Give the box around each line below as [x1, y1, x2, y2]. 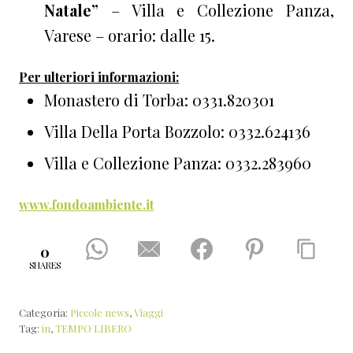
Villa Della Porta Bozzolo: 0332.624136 [44, 121, 310, 143]
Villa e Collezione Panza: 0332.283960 [44, 152, 311, 174]
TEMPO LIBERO [55, 321, 132, 336]
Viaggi [134, 306, 163, 320]
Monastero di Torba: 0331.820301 [44, 89, 274, 111]
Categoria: [19, 306, 70, 320]
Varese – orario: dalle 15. [44, 24, 215, 46]
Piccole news [70, 306, 129, 320]
